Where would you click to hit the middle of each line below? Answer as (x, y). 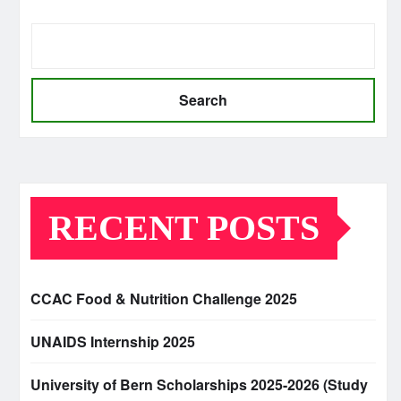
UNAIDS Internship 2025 (113, 342)
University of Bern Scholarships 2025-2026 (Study (199, 385)
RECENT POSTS (184, 228)
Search (203, 100)
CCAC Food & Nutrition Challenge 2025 (164, 299)
